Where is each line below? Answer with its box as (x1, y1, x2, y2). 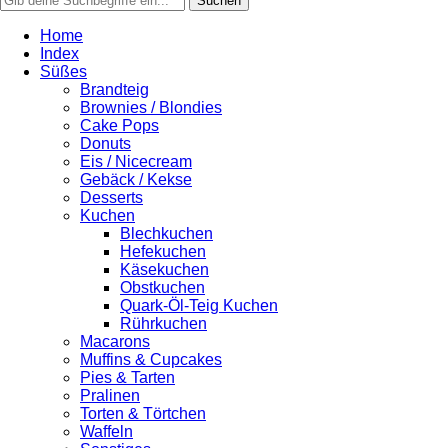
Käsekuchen (120, 261, 209, 278)
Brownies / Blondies (80, 99, 222, 116)
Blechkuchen (120, 225, 213, 242)
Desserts (80, 189, 143, 206)
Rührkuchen (120, 315, 207, 332)
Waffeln (80, 423, 133, 440)
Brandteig (80, 81, 149, 98)
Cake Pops (80, 117, 159, 134)
